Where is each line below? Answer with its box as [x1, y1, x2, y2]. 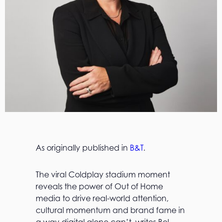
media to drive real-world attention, [36, 193, 168, 203]
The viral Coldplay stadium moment [36, 169, 170, 179]
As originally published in [36, 143, 130, 153]
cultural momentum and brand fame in [36, 205, 185, 215]
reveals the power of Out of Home [36, 181, 163, 191]
